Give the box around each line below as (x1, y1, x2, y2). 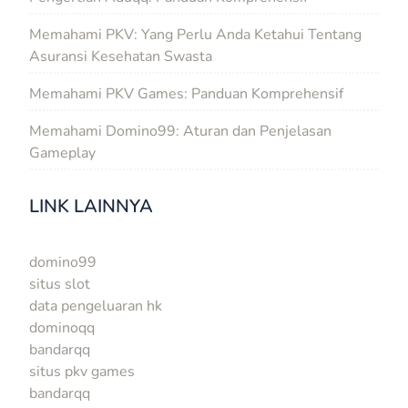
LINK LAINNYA (29, 193, 153, 219)
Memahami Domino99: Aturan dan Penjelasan (29, 120, 331, 141)
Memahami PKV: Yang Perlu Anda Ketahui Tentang (29, 24, 362, 45)
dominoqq (29, 317, 95, 338)
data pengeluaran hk (29, 295, 162, 316)
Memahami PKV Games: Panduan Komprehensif (29, 83, 343, 104)
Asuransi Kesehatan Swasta (29, 46, 212, 66)
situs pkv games (29, 361, 135, 382)
